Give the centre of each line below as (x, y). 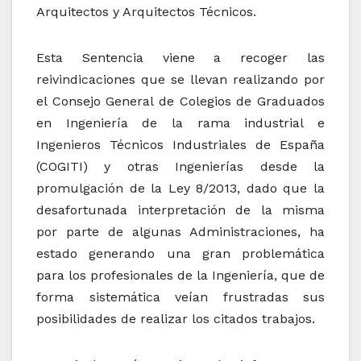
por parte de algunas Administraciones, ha (180, 232)
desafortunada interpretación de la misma (180, 210)
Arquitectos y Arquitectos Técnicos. (146, 12)
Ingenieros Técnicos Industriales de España (180, 145)
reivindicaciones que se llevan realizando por (180, 80)
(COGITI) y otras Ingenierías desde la (180, 167)
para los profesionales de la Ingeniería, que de (180, 276)
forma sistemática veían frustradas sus (180, 297)
